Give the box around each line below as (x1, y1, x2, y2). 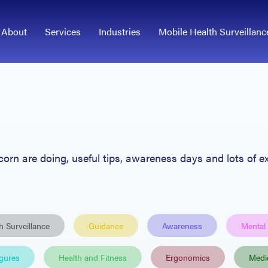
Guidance (89, 220, 123, 232)
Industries (99, 24, 141, 38)
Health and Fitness (59, 251, 127, 263)
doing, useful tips (37, 150, 120, 165)
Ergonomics (166, 251, 210, 263)
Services (45, 24, 81, 38)
